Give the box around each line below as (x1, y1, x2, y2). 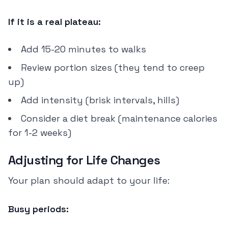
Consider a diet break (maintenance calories (21, 112, 217, 124)
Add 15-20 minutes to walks (21, 43, 146, 55)
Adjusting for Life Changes (8, 152, 160, 168)
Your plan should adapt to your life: (8, 175, 169, 186)
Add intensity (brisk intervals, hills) (21, 94, 179, 106)
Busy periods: (8, 203, 69, 215)
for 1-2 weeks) (8, 127, 71, 138)
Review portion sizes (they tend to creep (21, 62, 205, 73)
